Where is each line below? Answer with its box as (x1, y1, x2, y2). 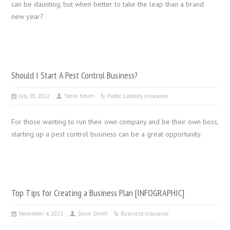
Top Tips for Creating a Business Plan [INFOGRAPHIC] (11, 186, 185, 199)
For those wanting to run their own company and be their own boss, (11, 117, 219, 126)
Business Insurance (121, 209, 169, 217)
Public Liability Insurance (107, 92, 169, 100)
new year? (11, 11, 44, 21)
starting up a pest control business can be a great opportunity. (11, 129, 202, 139)
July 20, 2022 (19, 92, 50, 100)
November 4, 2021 (19, 209, 64, 217)
